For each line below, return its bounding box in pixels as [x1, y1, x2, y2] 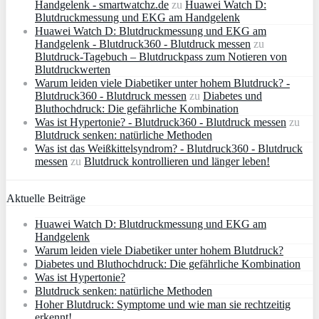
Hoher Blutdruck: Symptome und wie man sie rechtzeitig [35, 298, 291, 310]
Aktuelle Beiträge [6, 192, 85, 204]
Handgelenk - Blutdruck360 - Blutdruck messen [35, 37, 251, 50]
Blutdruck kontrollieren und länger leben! [84, 155, 270, 167]
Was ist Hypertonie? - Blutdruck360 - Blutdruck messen [35, 115, 286, 128]
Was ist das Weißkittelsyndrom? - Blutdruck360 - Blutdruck [35, 142, 303, 155]
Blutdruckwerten [35, 63, 110, 75]
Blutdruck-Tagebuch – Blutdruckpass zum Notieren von [35, 50, 287, 63]
